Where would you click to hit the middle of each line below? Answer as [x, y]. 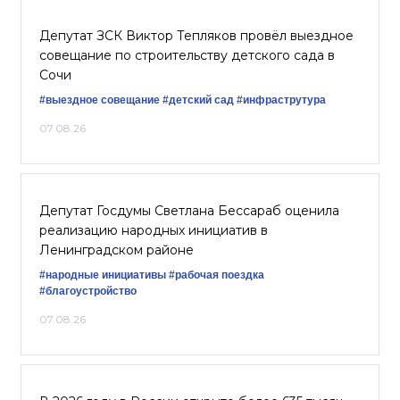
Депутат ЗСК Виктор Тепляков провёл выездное [196, 36]
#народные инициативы [103, 275]
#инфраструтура [281, 100]
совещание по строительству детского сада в [187, 55]
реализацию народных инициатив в [154, 230]
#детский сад [198, 100]
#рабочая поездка [217, 275]
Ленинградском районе [117, 250]
